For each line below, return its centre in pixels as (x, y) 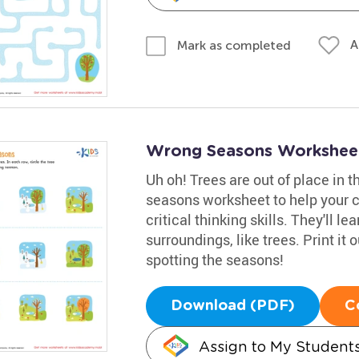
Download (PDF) (232, 306)
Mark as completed (234, 45)
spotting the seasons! (214, 260)
